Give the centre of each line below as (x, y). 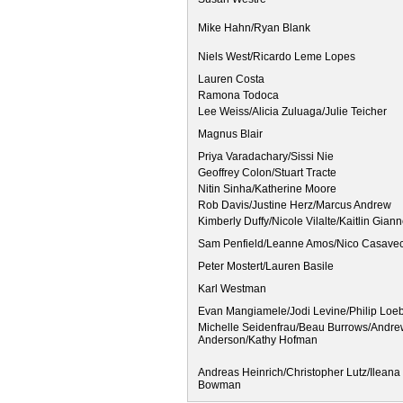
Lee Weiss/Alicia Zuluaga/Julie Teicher (292, 111)
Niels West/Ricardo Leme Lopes (277, 56)
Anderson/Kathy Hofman (258, 340)
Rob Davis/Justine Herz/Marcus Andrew (295, 205)
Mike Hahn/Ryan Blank (254, 27)
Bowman (219, 385)
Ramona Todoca (238, 95)
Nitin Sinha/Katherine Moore (267, 188)
